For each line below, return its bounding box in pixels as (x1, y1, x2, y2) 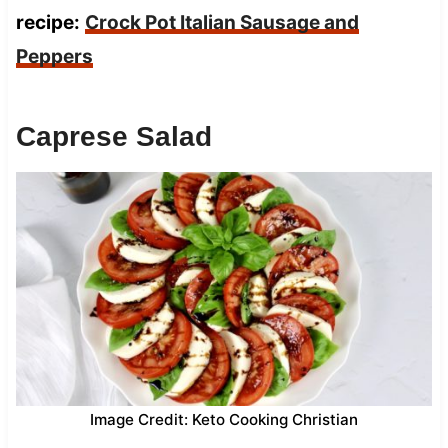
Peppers (15, 44, 93, 68)
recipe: (15, 10, 80, 34)
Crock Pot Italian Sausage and (84, 10, 359, 34)
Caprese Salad (15, 120, 212, 152)
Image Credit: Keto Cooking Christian (90, 409, 358, 429)
